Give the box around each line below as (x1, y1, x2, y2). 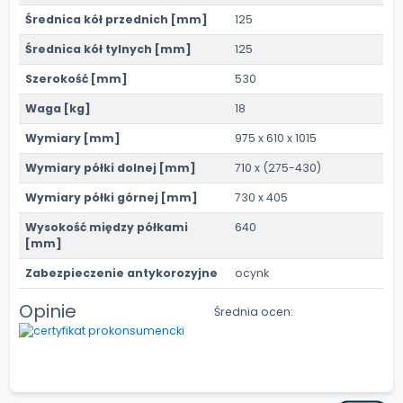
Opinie (19, 299, 77, 325)
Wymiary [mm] (25, 130, 121, 147)
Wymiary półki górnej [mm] (25, 190, 199, 206)
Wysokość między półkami (25, 219, 189, 236)
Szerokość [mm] (25, 71, 129, 87)
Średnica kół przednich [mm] (25, 12, 209, 28)
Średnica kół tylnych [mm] (25, 41, 193, 58)
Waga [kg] (25, 101, 92, 117)
